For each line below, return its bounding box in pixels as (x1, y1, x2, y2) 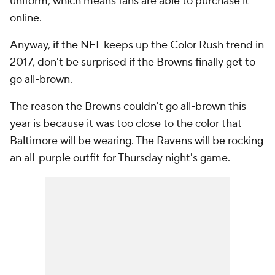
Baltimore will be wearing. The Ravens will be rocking (10, 134, 263, 149)
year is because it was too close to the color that (10, 117, 242, 131)
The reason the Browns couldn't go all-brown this (10, 99, 246, 114)
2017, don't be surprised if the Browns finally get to (10, 55, 255, 70)
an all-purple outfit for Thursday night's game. (10, 151, 230, 166)
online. (10, 11, 42, 26)
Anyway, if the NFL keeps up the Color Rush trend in (10, 38, 264, 53)
